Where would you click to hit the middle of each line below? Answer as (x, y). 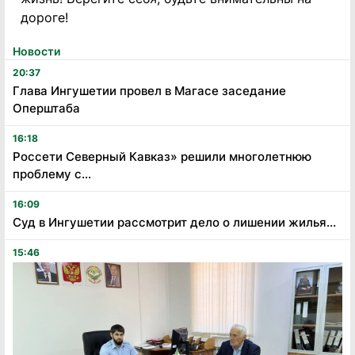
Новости (36, 51)
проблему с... (52, 174)
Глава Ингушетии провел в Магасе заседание (149, 90)
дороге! (44, 17)
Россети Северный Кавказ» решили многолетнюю (162, 156)
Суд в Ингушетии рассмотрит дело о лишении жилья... (174, 222)
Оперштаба (46, 108)
